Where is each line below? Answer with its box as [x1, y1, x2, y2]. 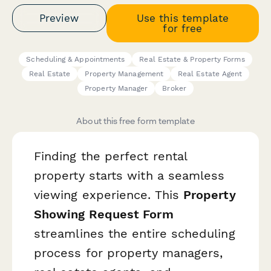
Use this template [136, 11, 229, 24]
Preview [39, 11, 79, 24]
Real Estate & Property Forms [139, 55, 245, 64]
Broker [162, 84, 186, 93]
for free [163, 22, 203, 34]
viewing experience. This [34, 188, 184, 203]
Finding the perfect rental [34, 149, 188, 164]
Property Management [85, 70, 164, 79]
